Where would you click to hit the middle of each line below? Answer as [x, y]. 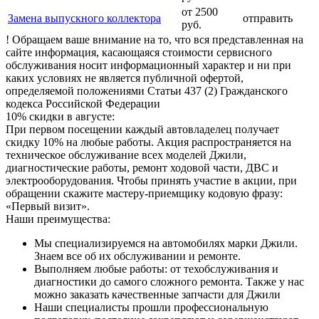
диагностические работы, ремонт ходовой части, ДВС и [142, 167]
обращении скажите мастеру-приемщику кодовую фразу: [144, 193]
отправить [268, 18]
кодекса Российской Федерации [83, 103]
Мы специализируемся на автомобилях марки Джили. [166, 243]
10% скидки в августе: [60, 116]
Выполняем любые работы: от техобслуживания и [156, 268]
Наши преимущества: [58, 219]
